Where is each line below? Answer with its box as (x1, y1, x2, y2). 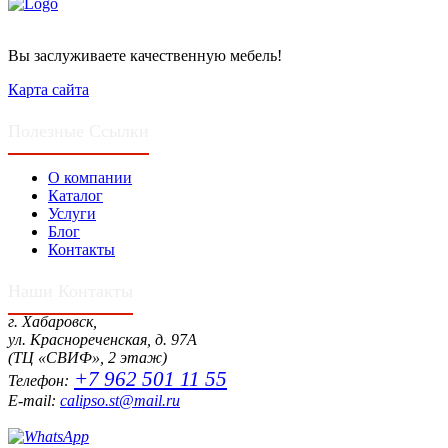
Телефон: (8, 371, 69, 389)
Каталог (48, 186, 103, 204)
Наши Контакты (8, 280, 133, 301)
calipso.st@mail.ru (60, 391, 180, 409)
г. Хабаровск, (8, 312, 97, 330)
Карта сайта (8, 80, 89, 98)
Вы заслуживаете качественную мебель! (8, 46, 282, 64)
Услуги (48, 204, 96, 222)
